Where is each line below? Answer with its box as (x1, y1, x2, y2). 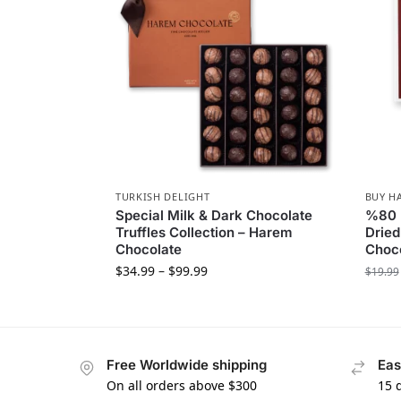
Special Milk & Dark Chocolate (115, 207, 312, 225)
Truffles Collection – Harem (115, 224, 293, 242)
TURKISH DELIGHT (115, 190, 210, 204)
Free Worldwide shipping (107, 356, 267, 374)
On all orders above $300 (107, 376, 257, 394)
